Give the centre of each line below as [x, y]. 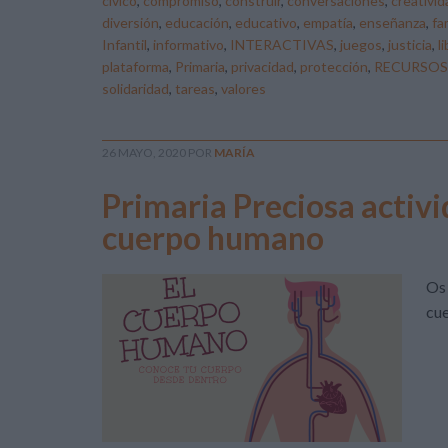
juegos [361, 44]
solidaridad [135, 88]
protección [334, 66]
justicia [410, 44]
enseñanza [392, 22]
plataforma [135, 66]
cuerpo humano [213, 237]
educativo [266, 22]
